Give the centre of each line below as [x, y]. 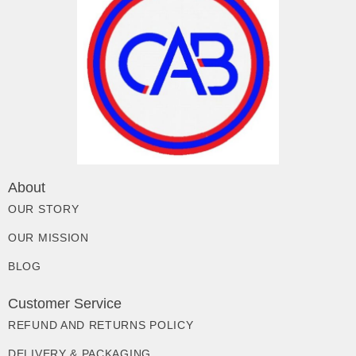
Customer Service [65, 304]
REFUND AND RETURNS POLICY [101, 325]
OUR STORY [44, 209]
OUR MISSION [48, 238]
